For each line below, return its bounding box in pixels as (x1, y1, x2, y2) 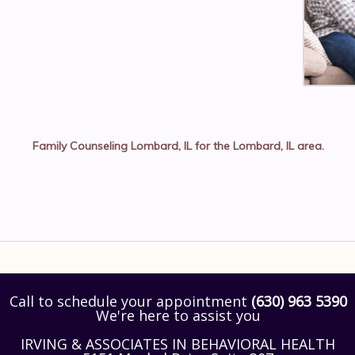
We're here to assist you (95, 306, 261, 325)
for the (191, 139, 233, 153)
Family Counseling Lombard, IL (32, 139, 192, 153)
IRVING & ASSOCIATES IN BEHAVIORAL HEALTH (21, 334, 336, 353)
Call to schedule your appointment (9, 292, 251, 311)
